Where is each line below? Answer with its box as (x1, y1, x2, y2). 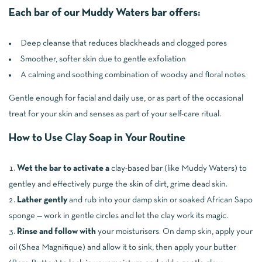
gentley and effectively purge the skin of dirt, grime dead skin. (9, 180, 227, 189)
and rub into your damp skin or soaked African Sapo (67, 196, 253, 205)
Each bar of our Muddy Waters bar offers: (9, 8, 200, 18)
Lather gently (17, 196, 67, 205)
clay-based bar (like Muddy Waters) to (111, 164, 247, 173)
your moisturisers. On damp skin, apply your (96, 227, 253, 236)
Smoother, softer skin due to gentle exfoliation (20, 54, 186, 63)
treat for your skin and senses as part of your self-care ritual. (9, 110, 221, 119)
